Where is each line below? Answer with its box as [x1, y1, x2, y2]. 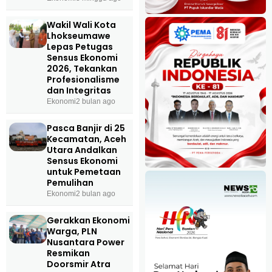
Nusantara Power [46, 236, 124, 249]
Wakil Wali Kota [46, 19, 116, 32]
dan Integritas [46, 84, 111, 97]
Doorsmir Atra [46, 258, 110, 271]
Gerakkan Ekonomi [46, 214, 130, 227]
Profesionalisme [46, 73, 120, 86]
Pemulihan [46, 177, 93, 189]
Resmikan [46, 247, 90, 260]
